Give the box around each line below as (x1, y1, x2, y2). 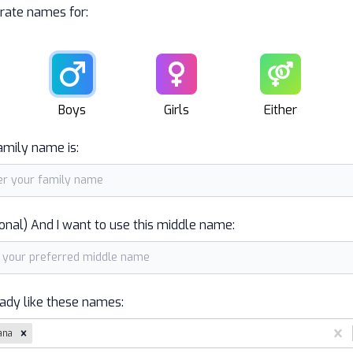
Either (263, 102, 297, 118)
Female (175, 86, 214, 101)
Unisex (279, 86, 314, 101)
